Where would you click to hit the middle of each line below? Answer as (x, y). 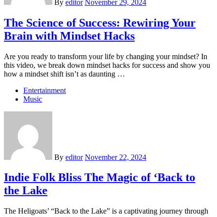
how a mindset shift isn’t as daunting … (64, 74)
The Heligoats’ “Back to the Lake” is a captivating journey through (106, 211)
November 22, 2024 (116, 157)
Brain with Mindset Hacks (69, 36)
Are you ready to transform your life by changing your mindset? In (106, 56)
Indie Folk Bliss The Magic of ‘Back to (100, 178)
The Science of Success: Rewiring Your (100, 23)
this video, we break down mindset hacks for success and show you (107, 65)
